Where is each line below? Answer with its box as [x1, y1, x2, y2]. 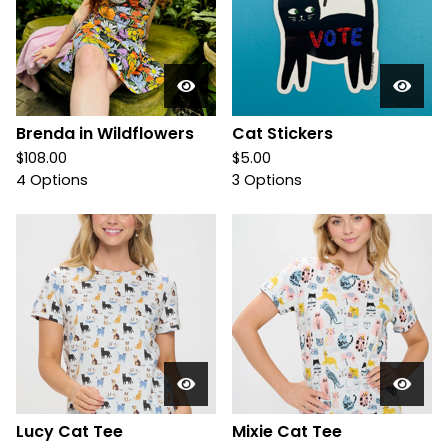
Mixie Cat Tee [232, 420, 342, 443]
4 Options [16, 170, 88, 190]
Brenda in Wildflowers [16, 122, 194, 145]
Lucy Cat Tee [16, 420, 123, 443]
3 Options [232, 170, 302, 190]
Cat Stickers [232, 122, 333, 145]
